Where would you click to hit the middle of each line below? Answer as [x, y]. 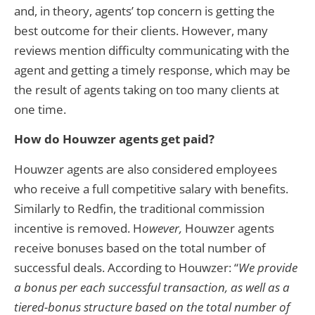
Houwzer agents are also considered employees [146, 169]
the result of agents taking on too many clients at [147, 89]
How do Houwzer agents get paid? [114, 139]
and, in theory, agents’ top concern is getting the [144, 11]
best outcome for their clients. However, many [141, 30]
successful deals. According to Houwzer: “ [126, 267]
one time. [40, 109]
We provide [268, 267]
